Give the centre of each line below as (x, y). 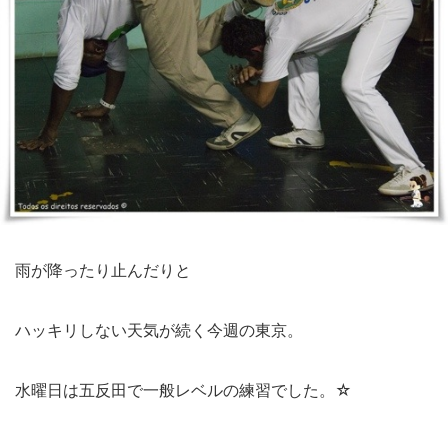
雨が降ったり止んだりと (103, 269)
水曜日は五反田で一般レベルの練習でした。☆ (183, 389)
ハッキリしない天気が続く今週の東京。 (159, 329)
